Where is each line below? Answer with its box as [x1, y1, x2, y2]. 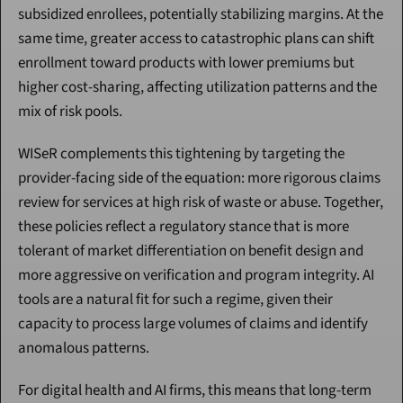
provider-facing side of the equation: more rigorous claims [18, 167, 381, 190]
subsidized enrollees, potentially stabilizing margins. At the [18, 4, 383, 26]
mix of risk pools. [18, 101, 122, 123]
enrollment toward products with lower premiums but [18, 52, 354, 75]
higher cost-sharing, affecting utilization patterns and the [18, 76, 377, 99]
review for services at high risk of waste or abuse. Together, [18, 192, 383, 214]
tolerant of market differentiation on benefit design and [18, 240, 363, 263]
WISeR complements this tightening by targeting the [18, 143, 345, 166]
